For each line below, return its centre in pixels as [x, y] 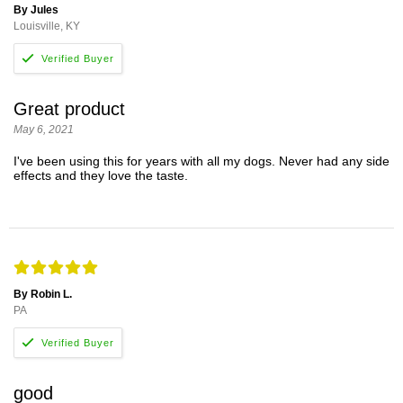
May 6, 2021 [44, 129]
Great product [69, 108]
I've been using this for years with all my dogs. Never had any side [201, 161]
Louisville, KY [47, 27]
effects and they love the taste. [101, 175]
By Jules [36, 10]
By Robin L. [43, 295]
